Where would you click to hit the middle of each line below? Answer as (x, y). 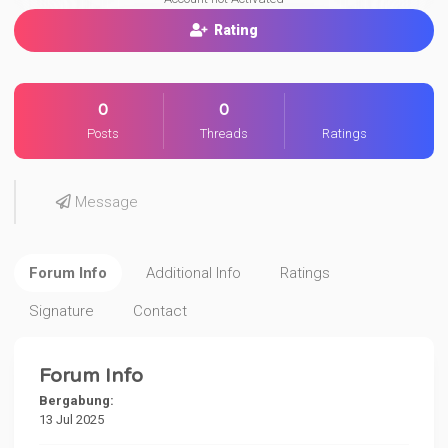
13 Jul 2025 (72, 419)
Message (105, 202)
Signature (62, 311)
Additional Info (194, 273)
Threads (223, 133)
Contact (160, 311)
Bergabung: (77, 400)
